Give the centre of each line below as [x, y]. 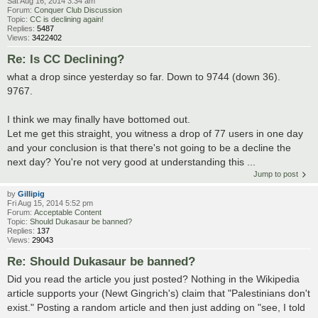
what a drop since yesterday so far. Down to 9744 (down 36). [144, 77]
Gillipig [31, 194]
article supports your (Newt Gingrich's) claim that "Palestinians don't [159, 294]
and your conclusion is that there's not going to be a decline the [149, 148]
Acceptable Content [68, 213]
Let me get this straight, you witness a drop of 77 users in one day [155, 134]
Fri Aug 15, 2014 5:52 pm [50, 203]
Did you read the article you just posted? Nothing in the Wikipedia [153, 279]
